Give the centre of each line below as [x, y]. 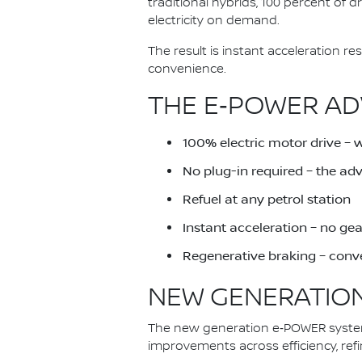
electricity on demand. [215, 21]
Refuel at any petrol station [268, 199]
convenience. [187, 69]
